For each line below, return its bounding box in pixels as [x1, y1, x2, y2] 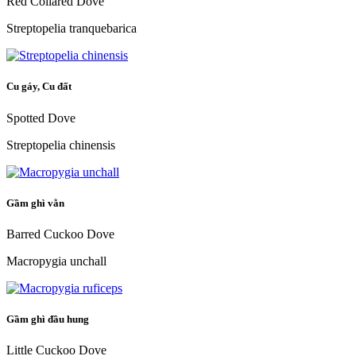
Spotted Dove [6, 110, 75, 125]
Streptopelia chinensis [6, 137, 115, 152]
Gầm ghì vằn [6, 196, 67, 209]
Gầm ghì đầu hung [6, 313, 91, 326]
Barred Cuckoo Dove [6, 226, 114, 241]
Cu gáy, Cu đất [6, 80, 74, 93]
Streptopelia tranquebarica [6, 21, 137, 36]
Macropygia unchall [6, 253, 106, 268]
